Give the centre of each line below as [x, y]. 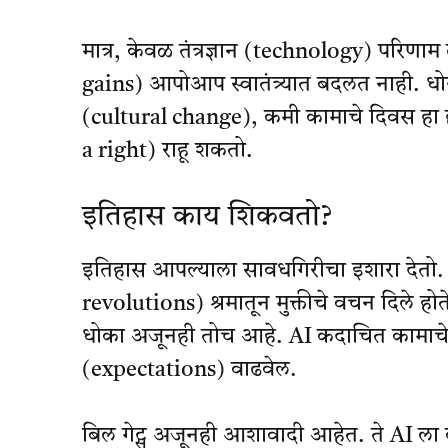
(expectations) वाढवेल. [189, 369]
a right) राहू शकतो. [167, 150]
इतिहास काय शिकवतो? [207, 217]
